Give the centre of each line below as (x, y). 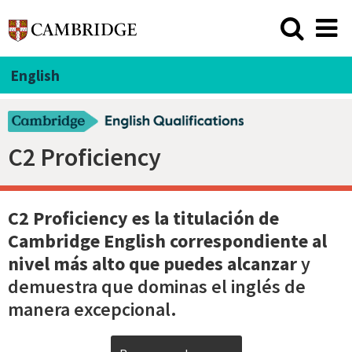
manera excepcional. (92, 309)
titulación (214, 218)
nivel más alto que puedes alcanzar (152, 263)
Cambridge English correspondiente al (167, 240)
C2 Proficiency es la (88, 218)
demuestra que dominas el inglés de (157, 286)
